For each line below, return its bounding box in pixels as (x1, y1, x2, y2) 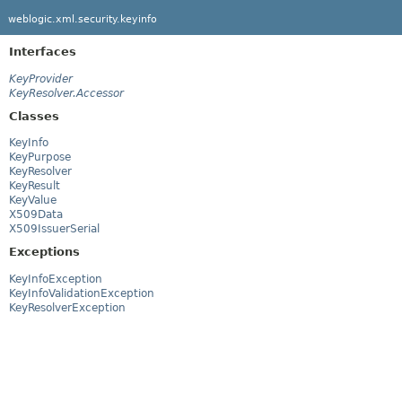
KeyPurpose (9, 151, 71, 164)
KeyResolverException (9, 301, 126, 314)
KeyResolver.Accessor (9, 86, 124, 100)
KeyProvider (9, 72, 73, 85)
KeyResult (9, 179, 60, 193)
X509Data (9, 208, 63, 222)
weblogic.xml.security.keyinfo (7, 13, 157, 25)
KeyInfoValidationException (9, 286, 154, 300)
